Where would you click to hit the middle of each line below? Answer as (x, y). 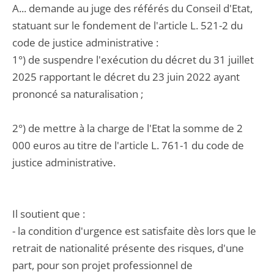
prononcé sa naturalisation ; (78, 94)
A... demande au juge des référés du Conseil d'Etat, (132, 8)
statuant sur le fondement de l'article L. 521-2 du (128, 25)
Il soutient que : (49, 214)
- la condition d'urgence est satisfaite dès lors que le (134, 231)
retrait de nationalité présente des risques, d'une (128, 248)
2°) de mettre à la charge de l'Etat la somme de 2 (128, 128)
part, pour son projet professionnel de (102, 265)
